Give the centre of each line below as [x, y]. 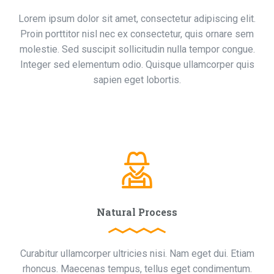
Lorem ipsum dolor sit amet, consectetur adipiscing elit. [137, 19]
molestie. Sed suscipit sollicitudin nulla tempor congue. [137, 49]
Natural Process [137, 212]
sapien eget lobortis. [137, 80]
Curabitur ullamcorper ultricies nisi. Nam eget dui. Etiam [137, 254]
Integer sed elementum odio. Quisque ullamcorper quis [137, 65]
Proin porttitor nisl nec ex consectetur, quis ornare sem [137, 34]
